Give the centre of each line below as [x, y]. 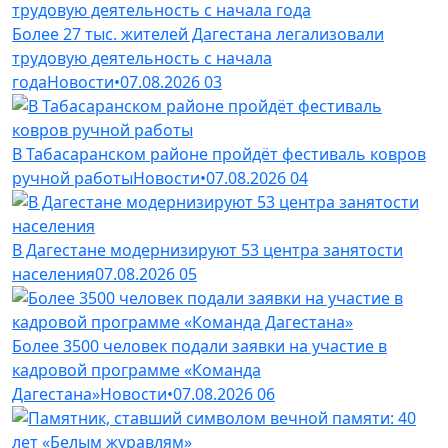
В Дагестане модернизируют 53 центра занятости [207, 249]
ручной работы [72, 177]
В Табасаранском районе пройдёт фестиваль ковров [219, 153]
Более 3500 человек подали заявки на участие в [199, 345]
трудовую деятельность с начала [142, 57]
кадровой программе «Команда [136, 369]
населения [53, 273]
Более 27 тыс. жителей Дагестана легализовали [198, 33]
